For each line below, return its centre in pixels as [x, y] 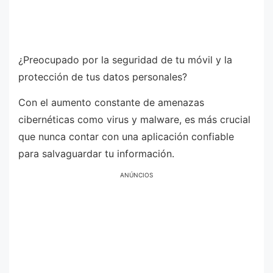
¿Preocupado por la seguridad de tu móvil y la [125, 60]
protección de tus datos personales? [103, 77]
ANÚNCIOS [136, 175]
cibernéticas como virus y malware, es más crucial [134, 119]
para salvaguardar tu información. [96, 153]
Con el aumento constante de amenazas [111, 102]
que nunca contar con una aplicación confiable [126, 136]
